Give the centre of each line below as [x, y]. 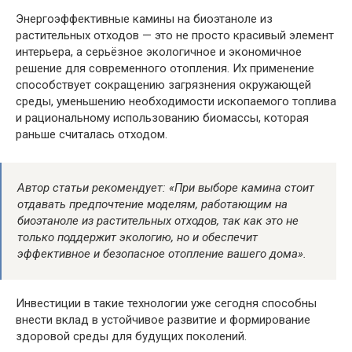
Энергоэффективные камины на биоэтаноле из [144, 19]
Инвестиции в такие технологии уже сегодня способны [166, 304]
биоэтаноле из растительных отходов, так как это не [158, 221]
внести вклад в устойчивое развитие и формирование [163, 320]
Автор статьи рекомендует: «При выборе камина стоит [166, 188]
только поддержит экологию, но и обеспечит [137, 238]
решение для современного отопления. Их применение [165, 69]
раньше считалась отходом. [92, 135]
